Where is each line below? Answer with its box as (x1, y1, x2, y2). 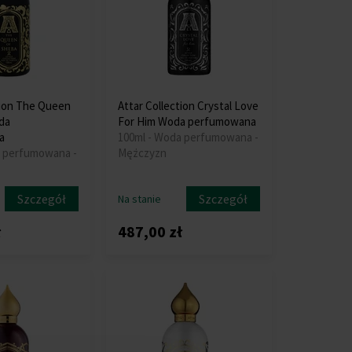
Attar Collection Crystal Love (117, 97, 258, 113)
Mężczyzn (117, 145, 167, 160)
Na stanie (117, 191, 161, 206)
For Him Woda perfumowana (117, 113, 256, 129)
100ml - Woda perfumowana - (117, 129, 258, 145)
